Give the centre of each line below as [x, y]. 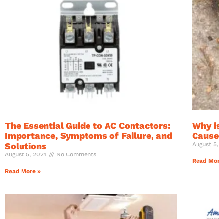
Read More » [23, 171]
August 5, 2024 [27, 155]
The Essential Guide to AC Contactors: [88, 126]
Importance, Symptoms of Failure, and [88, 136]
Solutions [26, 146]
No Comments [75, 155]
